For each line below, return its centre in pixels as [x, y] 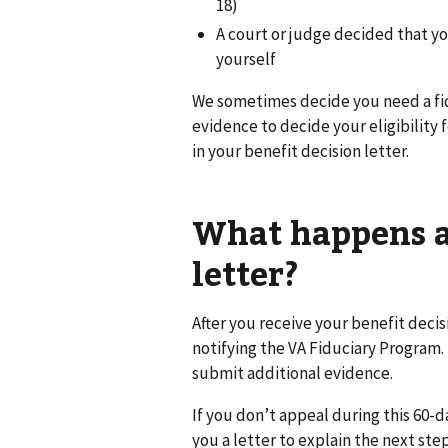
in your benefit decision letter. [300, 151]
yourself [246, 59]
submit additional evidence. [292, 373]
